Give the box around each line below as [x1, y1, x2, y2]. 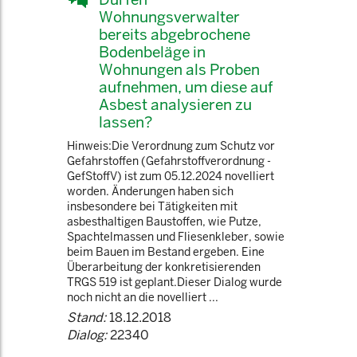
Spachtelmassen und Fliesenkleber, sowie [67, 229, 284, 244]
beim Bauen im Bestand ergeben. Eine [67, 245, 265, 259]
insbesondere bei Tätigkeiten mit [67, 199, 237, 214]
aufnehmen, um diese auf [99, 77, 273, 96]
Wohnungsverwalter [99, 7, 240, 26]
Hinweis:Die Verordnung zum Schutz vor [67, 139, 275, 153]
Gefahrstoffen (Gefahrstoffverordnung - [67, 154, 271, 168]
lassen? [99, 112, 152, 131]
